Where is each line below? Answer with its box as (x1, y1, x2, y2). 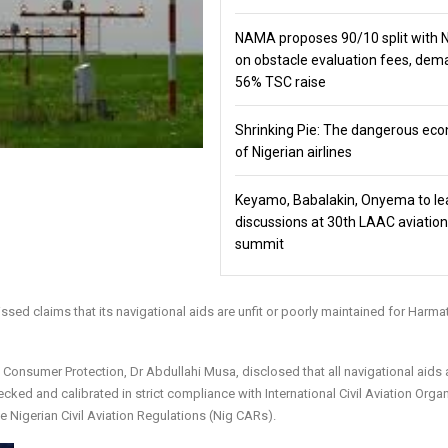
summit (234, 235, 287, 252)
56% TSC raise (234, 73, 326, 90)
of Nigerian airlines (234, 143, 352, 160)
